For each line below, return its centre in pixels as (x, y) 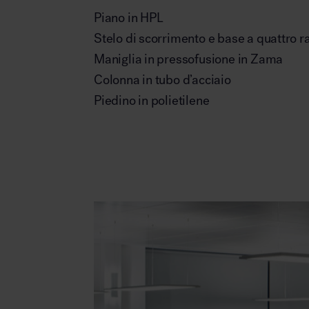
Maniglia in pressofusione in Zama (189, 59)
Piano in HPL (129, 18)
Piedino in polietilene (152, 101)
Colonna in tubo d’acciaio (162, 80)
